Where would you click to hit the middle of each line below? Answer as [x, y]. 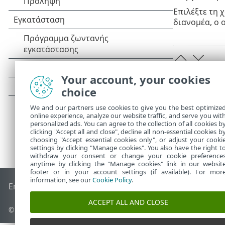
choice [79, 92]
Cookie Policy [112, 180]
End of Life [29, 187]
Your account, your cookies [136, 79]
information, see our [61, 180]
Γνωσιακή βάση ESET [89, 187]
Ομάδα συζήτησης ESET [174, 187]
